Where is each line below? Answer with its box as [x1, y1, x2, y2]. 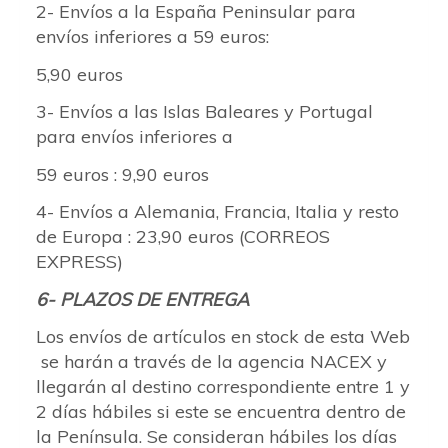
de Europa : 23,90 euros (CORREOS [36, 225, 330, 248]
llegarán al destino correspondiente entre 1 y [36, 375, 410, 398]
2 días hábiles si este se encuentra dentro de [36, 400, 406, 423]
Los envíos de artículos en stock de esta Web [36, 325, 410, 348]
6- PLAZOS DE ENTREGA [36, 287, 249, 311]
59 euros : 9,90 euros [36, 162, 209, 186]
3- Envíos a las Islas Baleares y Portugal [36, 100, 373, 123]
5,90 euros [36, 62, 123, 86]
